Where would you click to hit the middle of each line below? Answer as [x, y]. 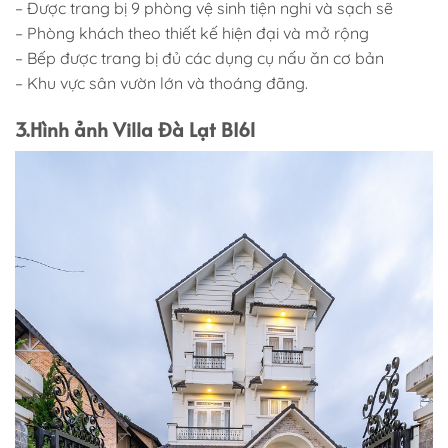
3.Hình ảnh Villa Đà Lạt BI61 [135, 129]
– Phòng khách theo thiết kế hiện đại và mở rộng [192, 33]
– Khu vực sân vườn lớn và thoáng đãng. [161, 83]
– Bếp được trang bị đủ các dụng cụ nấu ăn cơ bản [199, 58]
